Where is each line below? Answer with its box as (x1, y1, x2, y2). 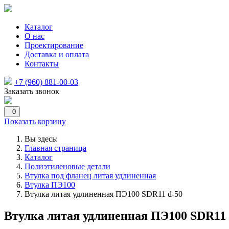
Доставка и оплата (25, 50, 89, 59)
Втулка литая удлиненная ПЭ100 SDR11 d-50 (25, 190, 182, 198)
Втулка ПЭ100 (25, 180, 75, 189)
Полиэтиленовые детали (25, 162, 110, 171)
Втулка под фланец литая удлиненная (25, 171, 156, 180)
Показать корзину (4, 117, 66, 126)
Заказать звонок (4, 87, 59, 96)
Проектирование (25, 41, 83, 50)
